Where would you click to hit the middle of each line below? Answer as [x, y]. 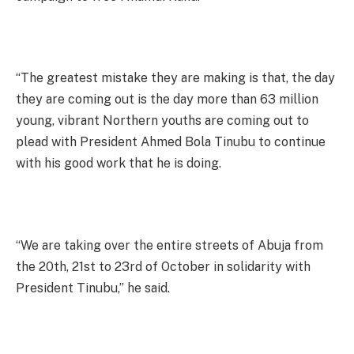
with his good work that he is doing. [119, 164]
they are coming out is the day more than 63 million [167, 100]
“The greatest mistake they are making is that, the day [175, 78]
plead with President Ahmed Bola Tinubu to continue [171, 142]
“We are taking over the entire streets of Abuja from [169, 245]
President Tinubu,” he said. [93, 288]
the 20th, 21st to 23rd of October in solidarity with [163, 266]
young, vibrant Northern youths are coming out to [162, 121]
